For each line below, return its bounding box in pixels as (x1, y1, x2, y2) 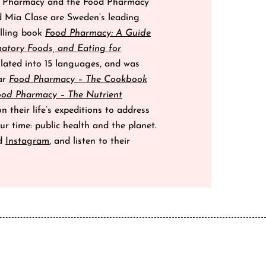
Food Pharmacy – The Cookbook (9, 75, 147, 85)
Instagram (5, 137, 49, 147)
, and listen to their (49, 137, 130, 147)
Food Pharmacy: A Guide (45, 28, 151, 39)
